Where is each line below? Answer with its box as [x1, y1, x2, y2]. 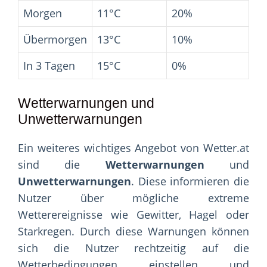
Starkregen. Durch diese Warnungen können [18, 224, 249, 239]
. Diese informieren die [131, 174, 249, 189]
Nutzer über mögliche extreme [18, 191, 249, 206]
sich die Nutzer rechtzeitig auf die [18, 241, 249, 256]
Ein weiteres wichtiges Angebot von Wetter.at [18, 141, 249, 156]
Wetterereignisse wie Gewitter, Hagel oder [18, 207, 249, 222]
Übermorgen [23, 32, 87, 47]
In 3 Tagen [23, 58, 75, 73]
